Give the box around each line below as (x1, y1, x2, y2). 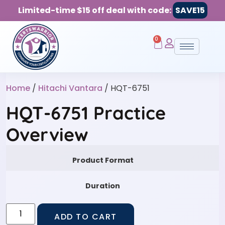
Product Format (72, 155, 134, 165)
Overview (6, 123, 88, 146)
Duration (85, 180, 120, 191)
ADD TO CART (54, 211, 117, 223)
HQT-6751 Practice (6, 101, 166, 124)
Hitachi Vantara (38, 82, 102, 94)
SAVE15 (175, 5, 205, 16)
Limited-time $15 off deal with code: (18, 5, 173, 16)
